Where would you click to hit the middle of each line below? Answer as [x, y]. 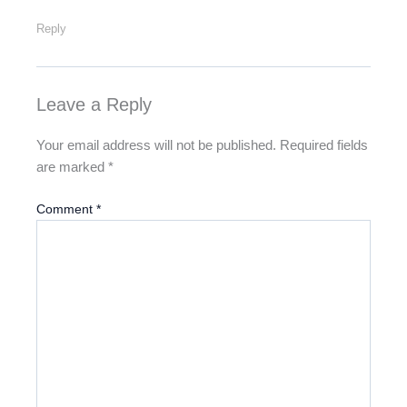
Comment [66, 208]
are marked [72, 167]
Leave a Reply [94, 105]
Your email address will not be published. [156, 145]
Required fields [324, 145]
